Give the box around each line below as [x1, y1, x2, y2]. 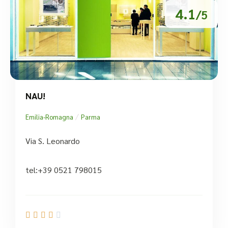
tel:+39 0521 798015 [25, 164, 102, 175]
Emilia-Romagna [25, 112, 73, 121]
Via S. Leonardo [25, 135, 80, 146]
